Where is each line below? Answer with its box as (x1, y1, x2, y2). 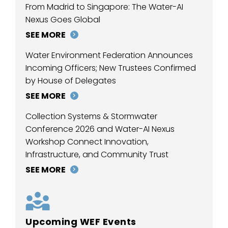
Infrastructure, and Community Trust (25, 148, 168, 160)
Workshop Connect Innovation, (25, 135, 149, 148)
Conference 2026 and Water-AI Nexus (25, 123, 175, 135)
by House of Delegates (25, 74, 116, 87)
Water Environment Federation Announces (25, 49, 193, 61)
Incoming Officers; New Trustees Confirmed (25, 62, 196, 74)
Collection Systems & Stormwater (25, 110, 157, 122)
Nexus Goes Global (25, 13, 100, 25)
